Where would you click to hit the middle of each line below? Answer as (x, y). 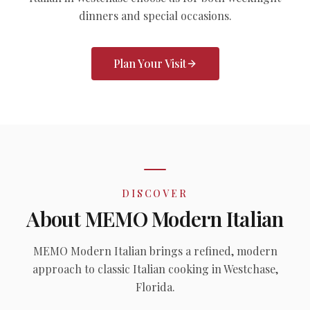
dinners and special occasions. (155, 16)
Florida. (155, 287)
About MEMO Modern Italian (155, 219)
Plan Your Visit (149, 63)
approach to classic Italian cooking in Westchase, (155, 269)
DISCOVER (155, 193)
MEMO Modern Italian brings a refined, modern (155, 251)
